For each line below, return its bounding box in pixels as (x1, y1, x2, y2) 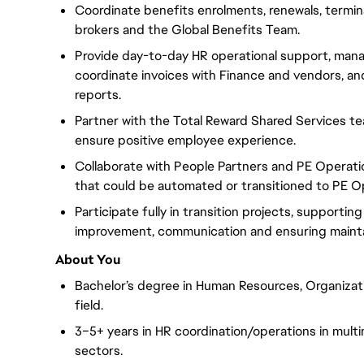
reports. (75, 86, 121, 103)
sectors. (75, 341, 123, 359)
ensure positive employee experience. (75, 132, 296, 149)
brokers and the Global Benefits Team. (75, 21, 300, 38)
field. (75, 296, 103, 314)
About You (55, 250, 120, 268)
